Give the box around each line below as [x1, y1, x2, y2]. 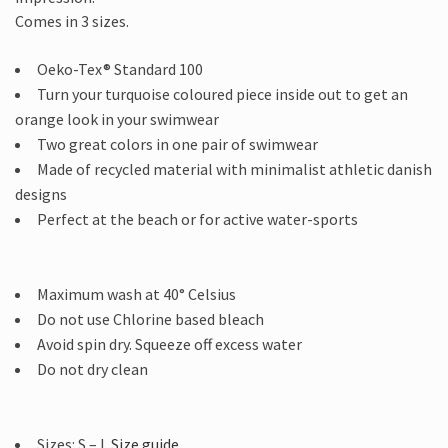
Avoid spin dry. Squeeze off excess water [37, 334, 302, 355]
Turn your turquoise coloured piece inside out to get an [37, 84, 408, 105]
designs [15, 184, 67, 205]
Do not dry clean [37, 359, 148, 380]
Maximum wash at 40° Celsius [37, 284, 236, 305]
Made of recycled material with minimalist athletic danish [37, 159, 432, 180]
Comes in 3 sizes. [15, 11, 129, 32]
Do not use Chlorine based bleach [37, 309, 264, 330]
